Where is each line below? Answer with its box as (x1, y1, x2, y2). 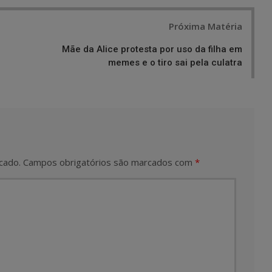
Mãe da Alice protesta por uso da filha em (62, 43, 242, 55)
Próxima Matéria (169, 19, 242, 32)
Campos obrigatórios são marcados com (23, 155, 195, 168)
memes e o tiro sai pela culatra (108, 56, 242, 68)
